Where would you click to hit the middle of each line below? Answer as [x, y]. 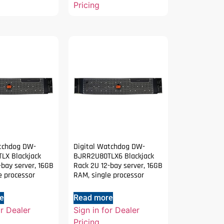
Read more [93, 198]
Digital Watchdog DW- [109, 147]
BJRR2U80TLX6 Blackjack [114, 156]
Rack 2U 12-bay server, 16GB [118, 166]
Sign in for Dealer [107, 210]
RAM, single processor [109, 175]
